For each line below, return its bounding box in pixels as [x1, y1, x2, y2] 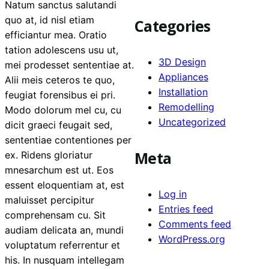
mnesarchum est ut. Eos [5, 163, 113, 176]
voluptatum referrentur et [5, 238, 120, 251]
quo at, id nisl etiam [5, 13, 94, 26]
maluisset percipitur [5, 193, 94, 206]
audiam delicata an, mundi [5, 223, 124, 236]
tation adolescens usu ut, [5, 43, 118, 56]
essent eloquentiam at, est [5, 178, 124, 191]
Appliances [159, 71, 208, 83]
